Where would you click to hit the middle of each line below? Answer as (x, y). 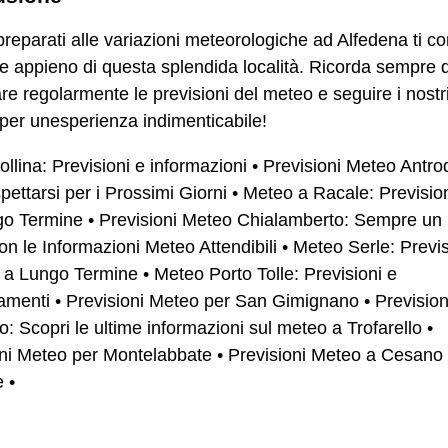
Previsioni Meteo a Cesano (335, 354)
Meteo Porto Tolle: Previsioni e (275, 273)
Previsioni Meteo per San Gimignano (212, 300)
